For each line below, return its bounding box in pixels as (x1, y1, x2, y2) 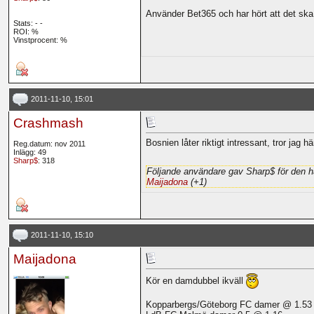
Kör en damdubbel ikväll (145, 275, 246, 286)
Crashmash (13, 116, 83, 131)
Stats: (13, 19, 35, 28)
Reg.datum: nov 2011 (13, 139, 86, 149)
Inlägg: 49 (13, 148, 46, 157)
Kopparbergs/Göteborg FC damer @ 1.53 (145, 299, 312, 310)
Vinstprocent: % (13, 36, 67, 45)
